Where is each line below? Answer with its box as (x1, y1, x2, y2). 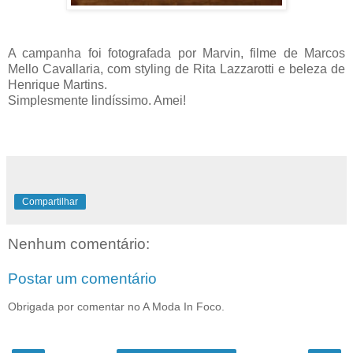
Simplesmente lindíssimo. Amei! (8, 93, 186, 107)
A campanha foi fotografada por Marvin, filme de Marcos (8, 46, 345, 60)
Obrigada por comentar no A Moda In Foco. (8, 299, 225, 313)
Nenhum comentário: (8, 235, 150, 252)
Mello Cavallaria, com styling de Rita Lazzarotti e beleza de (8, 61, 345, 76)
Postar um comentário (8, 269, 157, 287)
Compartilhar (22, 195, 78, 207)
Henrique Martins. (8, 77, 107, 91)
